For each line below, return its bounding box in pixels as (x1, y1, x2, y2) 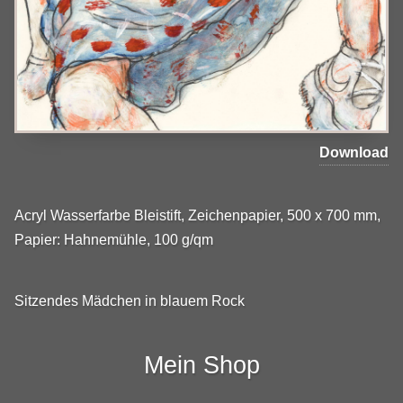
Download (319, 144, 389, 160)
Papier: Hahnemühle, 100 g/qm (14, 231, 213, 247)
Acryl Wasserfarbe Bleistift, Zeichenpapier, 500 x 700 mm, (14, 207, 381, 223)
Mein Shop (143, 350, 260, 379)
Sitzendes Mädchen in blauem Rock (14, 293, 245, 309)
